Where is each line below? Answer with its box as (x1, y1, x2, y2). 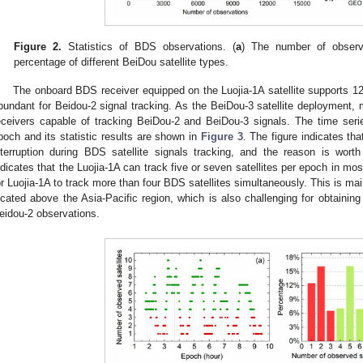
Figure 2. (14, 40, 62, 53)
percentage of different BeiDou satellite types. (14, 55, 229, 68)
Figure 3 (200, 130, 243, 143)
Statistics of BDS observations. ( (62, 40, 237, 53)
